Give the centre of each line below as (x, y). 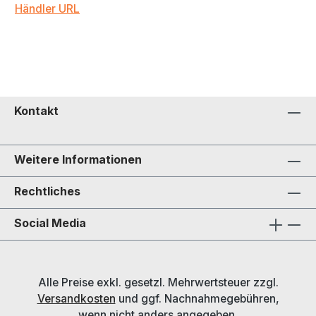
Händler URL (47, 9)
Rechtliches (47, 192)
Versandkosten (76, 299)
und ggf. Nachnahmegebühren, (197, 299)
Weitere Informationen (78, 160)
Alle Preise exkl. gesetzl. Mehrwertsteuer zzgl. (158, 283)
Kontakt (36, 111)
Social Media (50, 223)
